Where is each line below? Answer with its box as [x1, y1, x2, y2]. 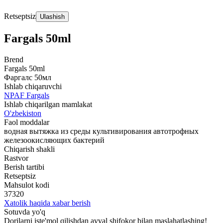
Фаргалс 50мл [4, 73, 51, 82]
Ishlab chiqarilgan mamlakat [4, 100, 92, 109]
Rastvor [4, 153, 28, 162]
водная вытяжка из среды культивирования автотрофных [4, 126, 199, 135]
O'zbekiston [4, 109, 41, 117]
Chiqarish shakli [4, 144, 55, 153]
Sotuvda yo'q [4, 207, 45, 216]
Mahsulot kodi [4, 180, 49, 189]
